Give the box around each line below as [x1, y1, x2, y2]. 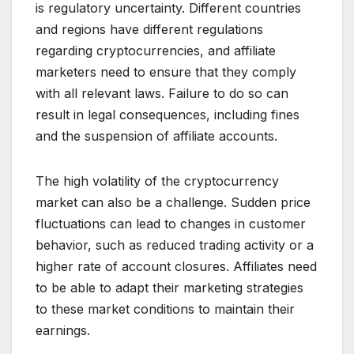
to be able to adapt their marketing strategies [36, 280, 303, 296]
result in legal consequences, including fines [36, 107, 299, 123]
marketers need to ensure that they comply [36, 64, 296, 81]
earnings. [36, 322, 90, 339]
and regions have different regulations [36, 21, 263, 38]
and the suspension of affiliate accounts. [36, 128, 277, 145]
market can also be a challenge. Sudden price [36, 194, 311, 211]
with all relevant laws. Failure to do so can [36, 85, 288, 102]
